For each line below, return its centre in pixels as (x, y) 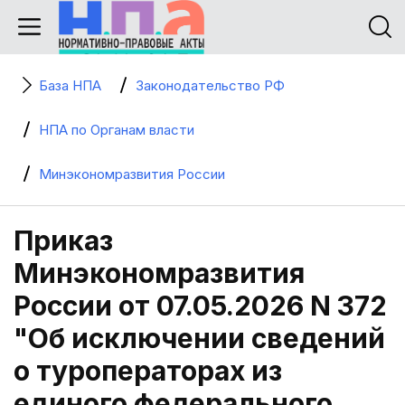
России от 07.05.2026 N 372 (200, 306)
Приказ (63, 240)
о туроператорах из (148, 371)
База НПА (70, 85)
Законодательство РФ (210, 85)
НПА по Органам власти (117, 130)
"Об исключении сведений (199, 338)
